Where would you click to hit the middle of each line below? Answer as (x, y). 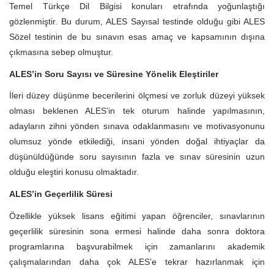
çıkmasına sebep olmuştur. (61, 52)
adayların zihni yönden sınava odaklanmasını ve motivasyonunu (137, 126)
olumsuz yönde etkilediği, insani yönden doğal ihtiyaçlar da (137, 142)
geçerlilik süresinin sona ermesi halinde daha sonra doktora (137, 231)
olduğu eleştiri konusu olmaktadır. (74, 172)
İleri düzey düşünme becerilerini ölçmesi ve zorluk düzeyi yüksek (137, 96)
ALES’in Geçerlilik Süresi (61, 194)
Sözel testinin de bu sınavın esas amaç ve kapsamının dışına (137, 36)
